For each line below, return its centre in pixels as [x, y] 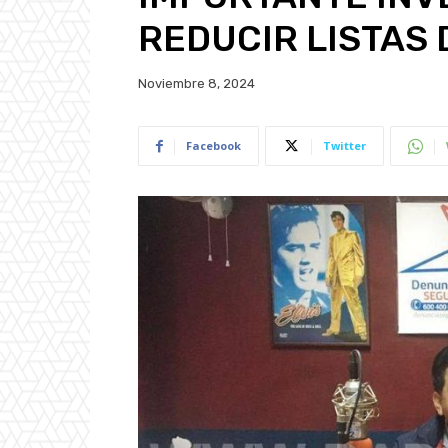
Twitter [344, 146]
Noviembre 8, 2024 [196, 84]
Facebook [213, 146]
